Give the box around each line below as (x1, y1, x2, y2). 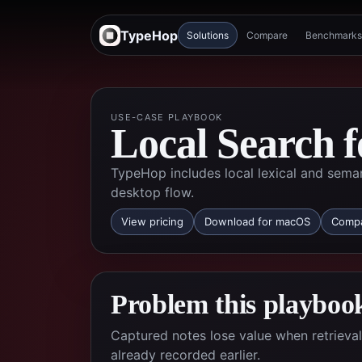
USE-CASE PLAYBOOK (111, 112, 223, 123)
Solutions (187, 29, 229, 41)
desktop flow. (111, 184, 194, 200)
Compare (246, 29, 288, 41)
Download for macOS (204, 215, 310, 228)
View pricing (121, 215, 183, 228)
